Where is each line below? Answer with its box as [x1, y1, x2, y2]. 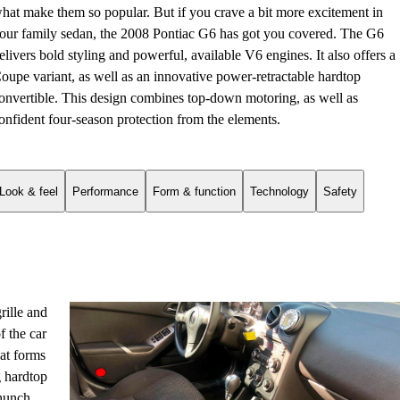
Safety [323, 184, 357, 198]
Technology [250, 184, 309, 198]
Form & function [153, 184, 236, 198]
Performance [72, 184, 138, 198]
